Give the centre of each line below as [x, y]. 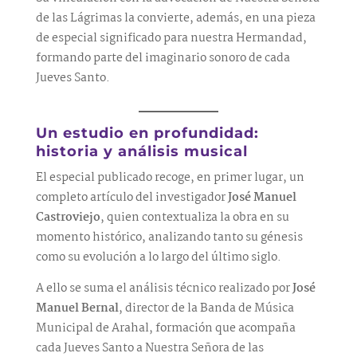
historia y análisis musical [141, 151]
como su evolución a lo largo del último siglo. [158, 257]
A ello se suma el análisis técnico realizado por [163, 288]
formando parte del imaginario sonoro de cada [163, 58]
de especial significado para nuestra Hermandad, [171, 38]
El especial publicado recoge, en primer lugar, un [170, 178]
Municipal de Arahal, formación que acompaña [165, 328]
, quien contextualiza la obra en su [194, 218]
